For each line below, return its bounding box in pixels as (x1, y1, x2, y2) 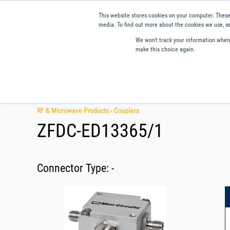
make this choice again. (136, 46, 195, 53)
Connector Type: (37, 161, 111, 175)
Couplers (114, 106, 139, 114)
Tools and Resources (138, 80, 196, 89)
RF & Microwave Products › (37, 106, 114, 114)
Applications (82, 80, 117, 89)
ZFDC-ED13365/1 (37, 120, 163, 142)
